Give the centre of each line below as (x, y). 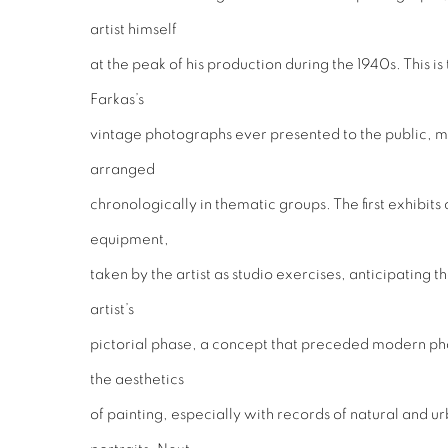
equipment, (129, 239)
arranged (122, 169)
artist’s (112, 309)
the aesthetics (137, 379)
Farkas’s (117, 99)
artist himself (133, 29)
